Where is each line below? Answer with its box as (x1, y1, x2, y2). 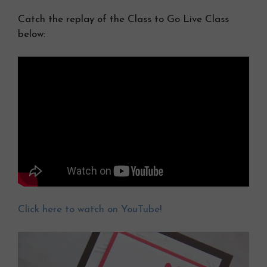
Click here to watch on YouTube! (18, 204, 162, 215)
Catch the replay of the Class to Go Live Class (18, 14, 229, 24)
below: (18, 29, 45, 39)
